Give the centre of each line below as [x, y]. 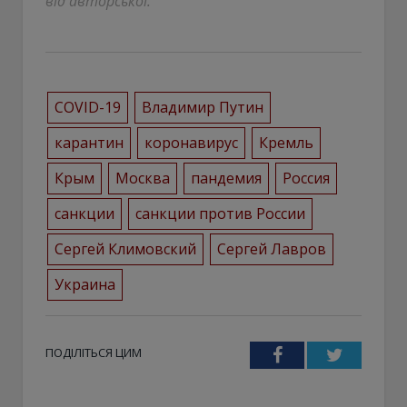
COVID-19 [87, 107]
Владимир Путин [202, 107]
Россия [307, 178]
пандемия [226, 178]
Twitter [369, 354]
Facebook [317, 354]
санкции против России [220, 213]
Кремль [286, 142]
